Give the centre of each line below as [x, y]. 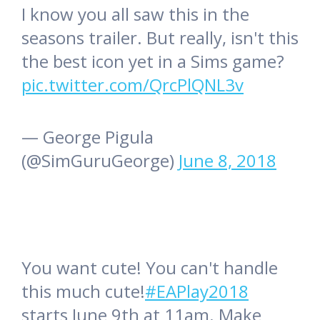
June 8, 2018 [227, 160]
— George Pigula [87, 136]
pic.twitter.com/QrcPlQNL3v [132, 84]
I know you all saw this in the [135, 14]
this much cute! [83, 291]
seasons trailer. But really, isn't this [160, 37]
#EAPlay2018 [197, 291]
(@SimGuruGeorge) [100, 160]
